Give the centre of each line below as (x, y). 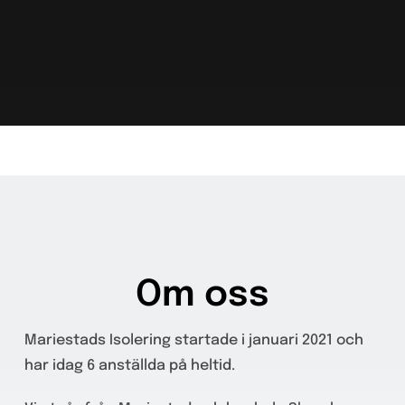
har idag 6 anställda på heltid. (129, 365)
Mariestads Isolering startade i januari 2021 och (193, 340)
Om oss (202, 295)
